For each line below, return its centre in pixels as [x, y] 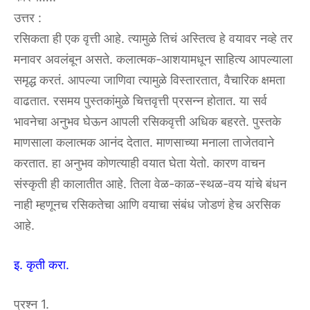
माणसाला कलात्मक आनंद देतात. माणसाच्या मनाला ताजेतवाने [144, 142]
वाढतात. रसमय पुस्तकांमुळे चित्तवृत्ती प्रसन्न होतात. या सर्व [140, 100]
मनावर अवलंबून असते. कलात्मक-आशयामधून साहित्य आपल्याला [153, 59]
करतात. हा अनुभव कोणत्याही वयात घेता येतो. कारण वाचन [139, 163]
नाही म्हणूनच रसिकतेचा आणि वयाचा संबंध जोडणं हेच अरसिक [147, 204]
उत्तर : [28, 17]
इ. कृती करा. [42, 264]
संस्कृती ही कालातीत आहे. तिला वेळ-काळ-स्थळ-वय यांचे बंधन [150, 183]
